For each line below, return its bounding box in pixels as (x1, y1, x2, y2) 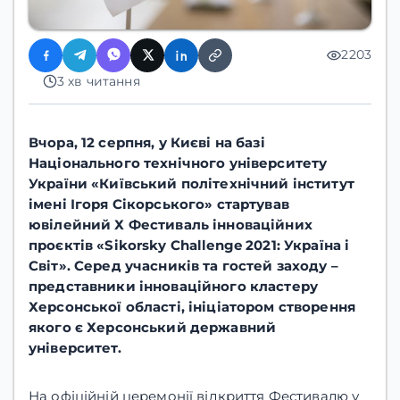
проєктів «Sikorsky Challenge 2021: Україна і (29, 237, 350, 254)
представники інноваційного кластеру (29, 278, 319, 296)
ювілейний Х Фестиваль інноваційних (29, 216, 312, 234)
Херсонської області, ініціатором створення (29, 298, 356, 316)
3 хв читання (57, 73, 140, 88)
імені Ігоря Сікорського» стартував (29, 196, 289, 213)
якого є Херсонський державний (29, 319, 277, 337)
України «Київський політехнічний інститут (29, 175, 354, 193)
